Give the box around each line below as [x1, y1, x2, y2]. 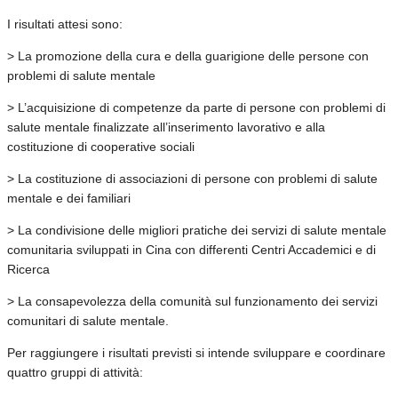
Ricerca [7, 261, 50, 276]
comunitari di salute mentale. [7, 313, 169, 328]
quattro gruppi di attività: [7, 364, 143, 379]
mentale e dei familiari [7, 190, 131, 205]
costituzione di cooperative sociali [7, 139, 195, 154]
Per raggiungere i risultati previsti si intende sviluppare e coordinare [7, 345, 386, 360]
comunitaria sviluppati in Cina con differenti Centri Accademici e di [7, 242, 376, 257]
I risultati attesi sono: [7, 16, 123, 31]
